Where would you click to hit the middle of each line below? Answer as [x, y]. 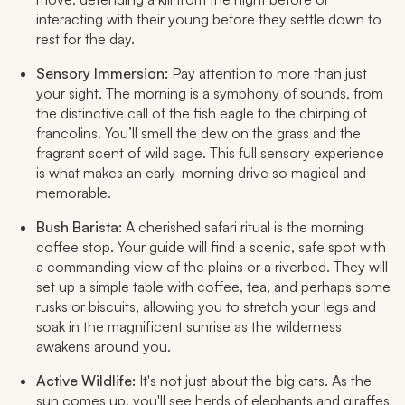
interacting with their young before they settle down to [209, 19]
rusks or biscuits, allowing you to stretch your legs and [206, 306]
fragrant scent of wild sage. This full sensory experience [210, 152]
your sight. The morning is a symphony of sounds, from [210, 93]
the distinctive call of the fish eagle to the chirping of [202, 113]
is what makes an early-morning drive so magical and [201, 172]
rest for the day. [85, 38]
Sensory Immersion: [102, 73]
